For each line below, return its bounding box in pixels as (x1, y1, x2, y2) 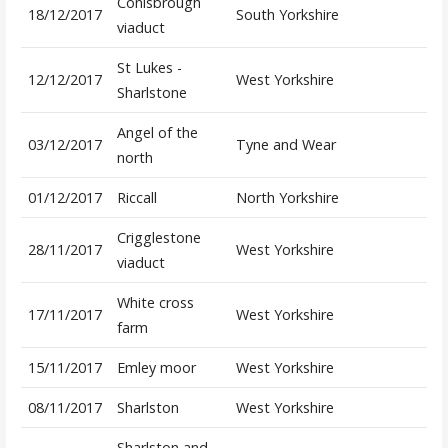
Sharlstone (116, 83, 187, 103)
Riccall (116, 188, 157, 208)
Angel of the (116, 123, 198, 143)
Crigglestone (116, 228, 201, 248)
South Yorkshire (235, 5, 339, 25)
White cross (116, 293, 194, 313)
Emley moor (116, 358, 196, 378)
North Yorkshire (235, 188, 339, 208)
